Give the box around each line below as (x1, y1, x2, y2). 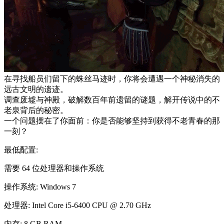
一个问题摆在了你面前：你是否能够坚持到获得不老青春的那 (4, 116, 220, 125)
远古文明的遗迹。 (4, 85, 68, 93)
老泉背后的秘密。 (4, 106, 68, 114)
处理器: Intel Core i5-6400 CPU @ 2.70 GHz (4, 201, 151, 209)
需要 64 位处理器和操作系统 (4, 164, 104, 172)
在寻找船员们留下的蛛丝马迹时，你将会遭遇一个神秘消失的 (4, 74, 220, 83)
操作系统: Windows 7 (4, 182, 76, 191)
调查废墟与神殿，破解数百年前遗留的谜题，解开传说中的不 (4, 95, 220, 104)
